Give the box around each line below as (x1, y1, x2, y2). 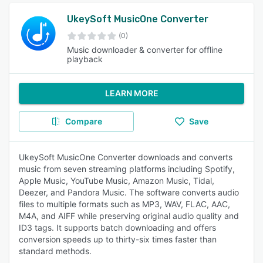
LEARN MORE (104, 88, 159, 98)
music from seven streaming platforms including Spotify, (19, 164, 235, 174)
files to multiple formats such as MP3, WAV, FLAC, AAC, (19, 199, 230, 209)
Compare (65, 116, 102, 126)
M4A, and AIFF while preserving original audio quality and (19, 211, 239, 221)
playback (66, 54, 103, 64)
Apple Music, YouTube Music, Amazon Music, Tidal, (19, 176, 214, 186)
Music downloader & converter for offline (66, 45, 222, 55)
